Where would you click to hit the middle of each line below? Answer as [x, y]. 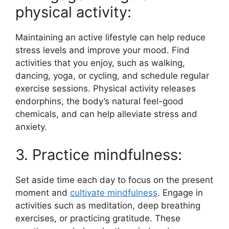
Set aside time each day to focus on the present [114, 180]
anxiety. [31, 127]
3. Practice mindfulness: [99, 155]
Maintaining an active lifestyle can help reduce [110, 37]
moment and [43, 193]
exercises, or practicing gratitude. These [98, 219]
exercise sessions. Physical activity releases [106, 88]
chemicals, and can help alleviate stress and [106, 114]
